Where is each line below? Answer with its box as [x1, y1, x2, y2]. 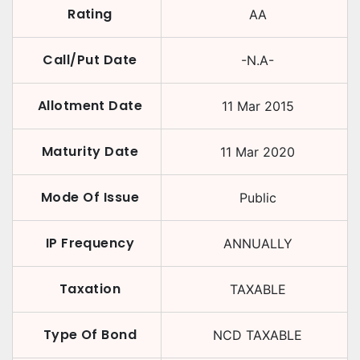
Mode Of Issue [40, 188, 140, 207]
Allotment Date [37, 96, 143, 115]
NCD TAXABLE [213, 327, 302, 343]
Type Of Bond [43, 325, 137, 344]
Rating [67, 5, 112, 23]
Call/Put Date [43, 51, 137, 69]
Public [239, 190, 276, 206]
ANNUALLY [223, 235, 292, 252]
